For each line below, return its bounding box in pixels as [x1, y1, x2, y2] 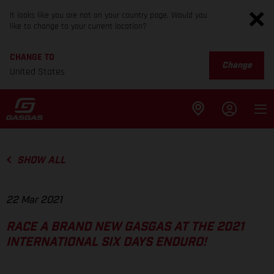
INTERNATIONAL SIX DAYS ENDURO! [6, 236, 207, 249]
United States [10, 65, 65, 78]
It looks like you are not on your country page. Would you [10, 10, 207, 21]
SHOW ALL [17, 155, 65, 165]
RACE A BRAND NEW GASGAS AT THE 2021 [6, 221, 244, 234]
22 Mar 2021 [6, 195, 62, 206]
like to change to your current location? [10, 21, 147, 32]
